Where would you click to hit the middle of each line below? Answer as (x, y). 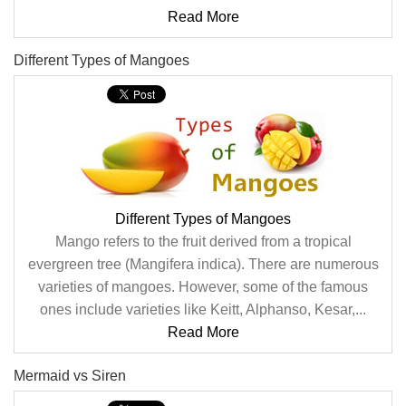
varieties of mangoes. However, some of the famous (203, 287)
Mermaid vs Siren (70, 376)
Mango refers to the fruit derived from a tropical (203, 242)
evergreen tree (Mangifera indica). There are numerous (203, 264)
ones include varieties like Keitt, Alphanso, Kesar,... (203, 309)
